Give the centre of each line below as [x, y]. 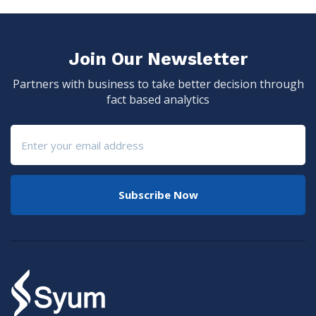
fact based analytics [158, 99]
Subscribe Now [158, 195]
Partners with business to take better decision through [158, 84]
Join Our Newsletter [158, 59]
